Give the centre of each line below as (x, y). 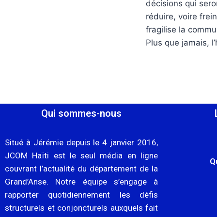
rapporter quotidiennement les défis (81, 195)
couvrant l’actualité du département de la (81, 169)
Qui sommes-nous (81, 113)
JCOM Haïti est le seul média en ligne (81, 155)
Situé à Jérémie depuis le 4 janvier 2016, (81, 142)
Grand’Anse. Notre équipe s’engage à (81, 182)
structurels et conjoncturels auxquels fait (81, 208)
